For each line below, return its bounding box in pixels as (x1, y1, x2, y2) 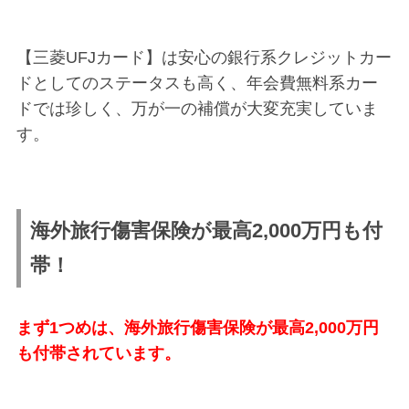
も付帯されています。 (16, 343, 181, 362)
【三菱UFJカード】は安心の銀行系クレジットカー (16, 47, 392, 67)
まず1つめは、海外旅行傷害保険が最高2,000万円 (16, 318, 379, 337)
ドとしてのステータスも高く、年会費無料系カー (16, 73, 378, 92)
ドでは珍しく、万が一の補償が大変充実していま (16, 99, 378, 118)
